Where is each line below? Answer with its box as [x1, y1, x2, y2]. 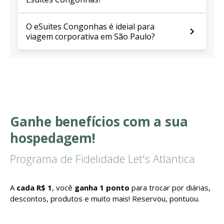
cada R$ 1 [16, 182, 52, 192]
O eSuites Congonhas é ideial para [26, 21, 154, 32]
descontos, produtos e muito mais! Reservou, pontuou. [10, 193, 199, 203]
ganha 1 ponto [74, 182, 129, 192]
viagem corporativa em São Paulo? [26, 31, 155, 42]
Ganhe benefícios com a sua [10, 112, 188, 131]
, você [52, 182, 74, 192]
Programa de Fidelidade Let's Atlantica [10, 151, 195, 166]
